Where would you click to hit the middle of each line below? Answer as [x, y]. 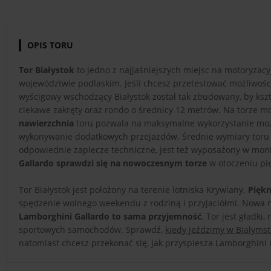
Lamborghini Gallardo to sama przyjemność [110, 216]
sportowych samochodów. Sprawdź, [92, 229]
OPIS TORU [50, 45]
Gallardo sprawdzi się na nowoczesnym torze [113, 163]
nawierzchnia [46, 123]
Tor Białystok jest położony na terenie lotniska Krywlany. [133, 189]
